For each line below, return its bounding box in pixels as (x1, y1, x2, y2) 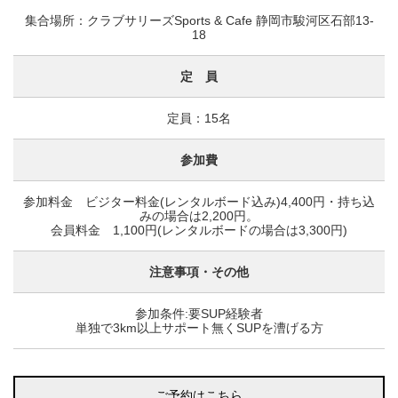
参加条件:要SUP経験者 (135, 306, 263, 321)
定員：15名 (167, 111, 231, 125)
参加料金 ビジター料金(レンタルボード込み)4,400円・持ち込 (23, 195, 375, 209)
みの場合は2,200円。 (139, 209, 259, 223)
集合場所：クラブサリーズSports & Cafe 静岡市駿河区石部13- (24, 13, 374, 28)
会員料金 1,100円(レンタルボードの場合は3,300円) (51, 223, 347, 237)
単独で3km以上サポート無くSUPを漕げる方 (75, 321, 323, 335)
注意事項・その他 (149, 265, 249, 279)
